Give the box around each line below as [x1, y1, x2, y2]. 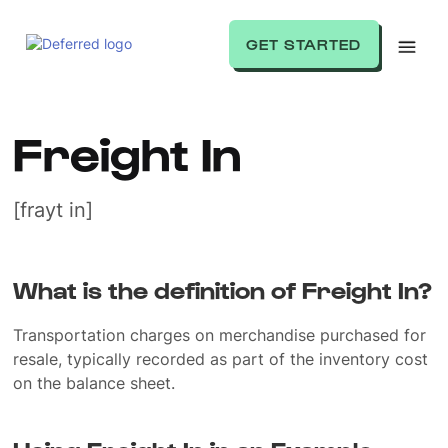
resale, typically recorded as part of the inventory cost [13, 349, 429, 369]
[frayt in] [13, 198, 94, 222]
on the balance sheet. [13, 373, 176, 393]
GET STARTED [246, 35, 362, 53]
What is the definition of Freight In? [13, 275, 433, 303]
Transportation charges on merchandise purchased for [13, 325, 427, 345]
